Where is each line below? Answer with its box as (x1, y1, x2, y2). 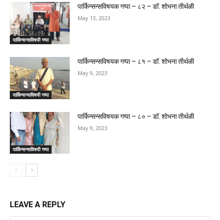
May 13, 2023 (78, 14, 111, 22)
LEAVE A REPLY (10, 200, 65, 210)
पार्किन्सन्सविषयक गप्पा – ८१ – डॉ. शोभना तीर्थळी (78, 57, 194, 66)
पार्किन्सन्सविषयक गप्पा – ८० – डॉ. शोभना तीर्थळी (78, 112, 194, 120)
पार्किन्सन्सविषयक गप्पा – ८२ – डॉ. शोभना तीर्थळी (78, 2, 194, 11)
